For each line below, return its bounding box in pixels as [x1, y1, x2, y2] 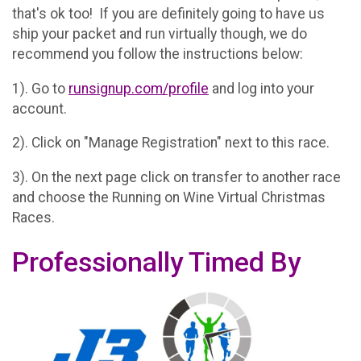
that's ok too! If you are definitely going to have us [12, 6, 325, 23]
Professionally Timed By [12, 246, 301, 278]
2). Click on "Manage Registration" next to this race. [12, 135, 330, 151]
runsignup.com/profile [68, 80, 209, 97]
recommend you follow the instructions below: [12, 46, 303, 63]
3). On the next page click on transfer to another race [12, 168, 341, 185]
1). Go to [12, 80, 68, 97]
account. [12, 100, 67, 117]
